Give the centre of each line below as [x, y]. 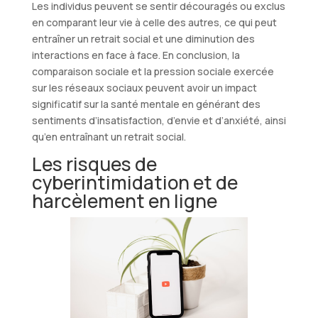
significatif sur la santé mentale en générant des [146, 104]
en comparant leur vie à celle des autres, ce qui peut [154, 22]
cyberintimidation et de [135, 182]
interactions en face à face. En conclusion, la [136, 55]
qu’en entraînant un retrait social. [109, 136]
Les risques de [94, 164]
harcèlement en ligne [124, 201]
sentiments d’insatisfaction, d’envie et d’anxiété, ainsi [159, 120]
